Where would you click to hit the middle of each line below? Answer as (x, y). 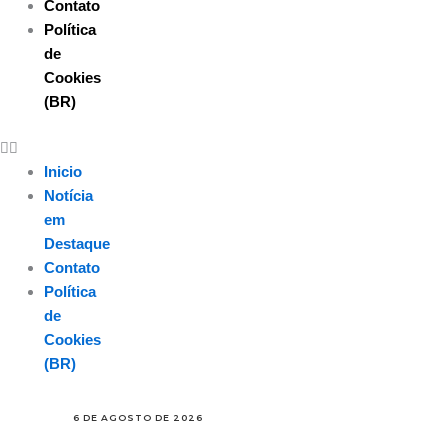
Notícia (68, 195)
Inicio (62, 171)
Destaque (76, 243)
